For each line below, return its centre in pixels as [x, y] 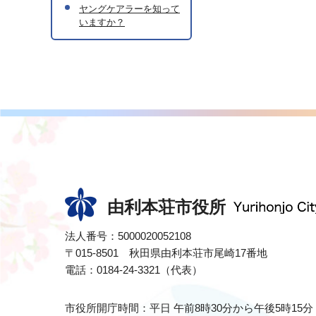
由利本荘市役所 [166, 207]
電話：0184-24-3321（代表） [134, 270]
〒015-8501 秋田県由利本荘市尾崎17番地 [166, 253]
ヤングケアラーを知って [129, 9]
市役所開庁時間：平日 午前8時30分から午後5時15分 [189, 308]
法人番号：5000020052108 [128, 236]
